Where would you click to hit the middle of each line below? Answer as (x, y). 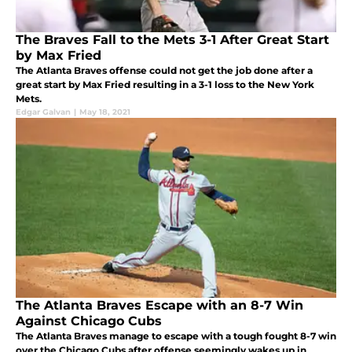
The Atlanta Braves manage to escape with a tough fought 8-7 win (176, 335)
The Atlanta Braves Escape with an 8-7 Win (159, 305)
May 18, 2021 (105, 112)
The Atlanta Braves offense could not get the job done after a (164, 70)
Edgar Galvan (43, 112)
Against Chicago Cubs (89, 321)
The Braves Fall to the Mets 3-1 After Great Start (172, 39)
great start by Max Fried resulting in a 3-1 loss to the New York (165, 84)
